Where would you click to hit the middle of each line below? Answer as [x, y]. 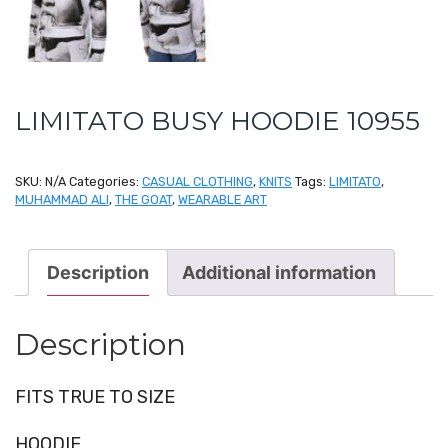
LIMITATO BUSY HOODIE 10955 [217, 121]
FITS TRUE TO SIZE [95, 397]
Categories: [105, 182]
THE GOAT [143, 200]
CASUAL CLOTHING [197, 182]
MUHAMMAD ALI [62, 200]
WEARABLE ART [222, 200]
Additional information [279, 273]
